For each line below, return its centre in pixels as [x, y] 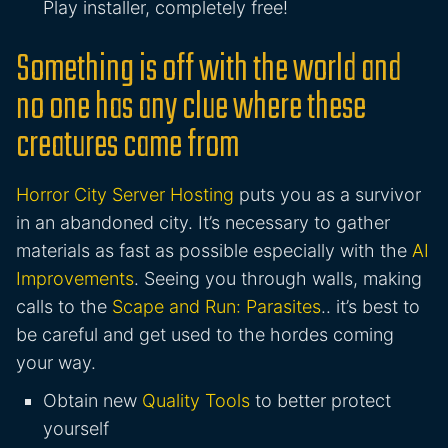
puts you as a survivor [327, 195]
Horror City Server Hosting [125, 195]
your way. [56, 363]
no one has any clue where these [191, 109]
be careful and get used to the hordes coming [205, 335]
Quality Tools [196, 401]
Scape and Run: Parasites [216, 307]
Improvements [75, 279]
